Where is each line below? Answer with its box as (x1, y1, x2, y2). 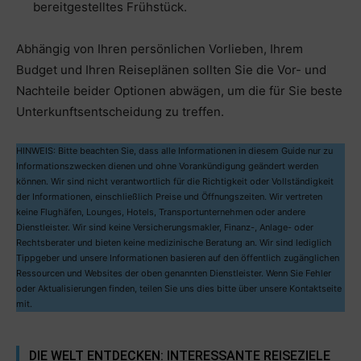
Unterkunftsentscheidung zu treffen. (16, 104, 224, 120)
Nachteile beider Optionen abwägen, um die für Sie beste (16, 83, 342, 99)
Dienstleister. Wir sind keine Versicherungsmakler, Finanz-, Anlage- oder (16, 222, 313, 234)
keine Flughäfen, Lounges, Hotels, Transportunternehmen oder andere (16, 206, 305, 218)
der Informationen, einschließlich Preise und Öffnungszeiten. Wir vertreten (16, 191, 322, 203)
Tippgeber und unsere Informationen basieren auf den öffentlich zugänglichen (16, 252, 339, 264)
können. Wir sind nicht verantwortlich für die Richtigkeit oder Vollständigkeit (16, 176, 334, 188)
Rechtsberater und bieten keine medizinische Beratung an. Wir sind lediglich (16, 237, 332, 249)
